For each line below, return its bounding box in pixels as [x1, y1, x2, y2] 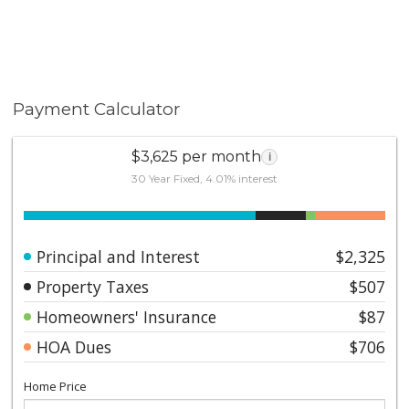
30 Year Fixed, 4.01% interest [131, 171, 278, 185]
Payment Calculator [13, 99, 181, 120]
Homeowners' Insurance [37, 305, 217, 328]
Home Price [24, 377, 88, 394]
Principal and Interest [37, 245, 201, 267]
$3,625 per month [131, 147, 261, 165]
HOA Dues [37, 335, 112, 358]
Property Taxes [37, 275, 150, 298]
